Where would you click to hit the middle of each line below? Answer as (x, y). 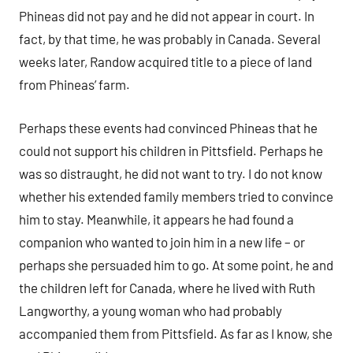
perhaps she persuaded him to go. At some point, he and (176, 264)
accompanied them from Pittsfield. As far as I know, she (176, 333)
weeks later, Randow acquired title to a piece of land (165, 62)
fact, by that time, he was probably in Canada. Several (170, 39)
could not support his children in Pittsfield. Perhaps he (171, 150)
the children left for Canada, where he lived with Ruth (167, 287)
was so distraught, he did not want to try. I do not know (171, 173)
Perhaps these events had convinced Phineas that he (168, 127)
